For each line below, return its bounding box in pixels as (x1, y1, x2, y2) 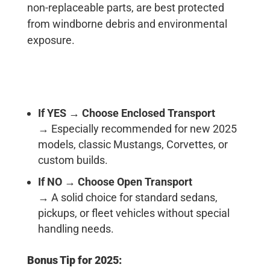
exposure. (27, 33, 75, 46)
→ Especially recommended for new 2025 (37, 122, 237, 135)
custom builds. (37, 153, 108, 166)
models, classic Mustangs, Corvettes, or (37, 137, 228, 151)
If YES (37, 106, 66, 119)
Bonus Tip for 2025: (27, 253, 122, 266)
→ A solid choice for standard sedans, (37, 190, 218, 204)
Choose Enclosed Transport (81, 106, 215, 119)
